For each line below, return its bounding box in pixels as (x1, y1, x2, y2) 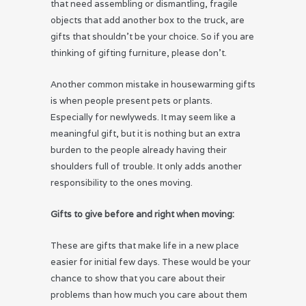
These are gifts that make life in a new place (51, 240, 239, 252)
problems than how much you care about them (51, 289, 247, 301)
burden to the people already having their (51, 144, 227, 156)
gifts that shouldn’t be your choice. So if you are (51, 31, 254, 43)
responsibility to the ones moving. (51, 177, 193, 189)
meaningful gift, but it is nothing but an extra (51, 128, 240, 140)
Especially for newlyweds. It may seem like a (51, 111, 236, 124)
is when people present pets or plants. (51, 95, 212, 107)
